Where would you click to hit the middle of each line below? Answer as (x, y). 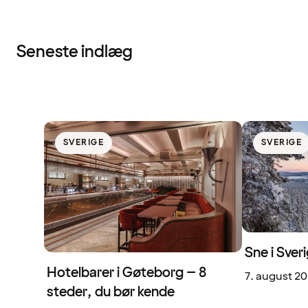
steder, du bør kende (111, 293)
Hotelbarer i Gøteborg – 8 (127, 273)
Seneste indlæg (75, 52)
